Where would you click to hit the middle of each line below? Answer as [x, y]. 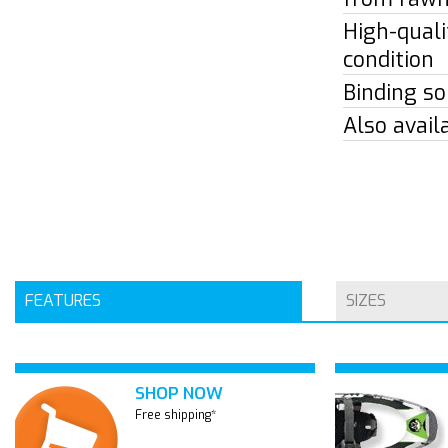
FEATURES [63, 300]
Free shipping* [175, 415]
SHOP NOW [179, 393]
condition [388, 60]
